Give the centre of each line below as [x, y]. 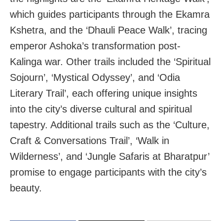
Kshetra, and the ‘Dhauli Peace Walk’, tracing [109, 30]
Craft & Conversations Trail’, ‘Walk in [90, 140]
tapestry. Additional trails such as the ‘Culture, [110, 125]
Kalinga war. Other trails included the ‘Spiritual [110, 61]
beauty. [26, 188]
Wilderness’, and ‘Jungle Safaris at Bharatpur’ [110, 156]
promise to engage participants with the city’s [108, 172]
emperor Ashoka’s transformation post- [95, 46]
